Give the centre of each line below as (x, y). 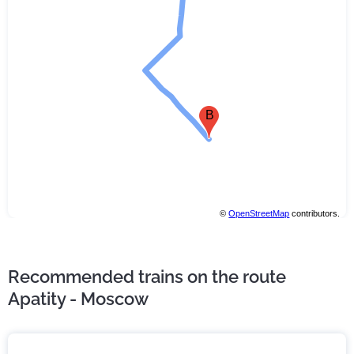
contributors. (315, 213)
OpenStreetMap (259, 213)
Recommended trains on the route (147, 277)
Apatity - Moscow (78, 299)
